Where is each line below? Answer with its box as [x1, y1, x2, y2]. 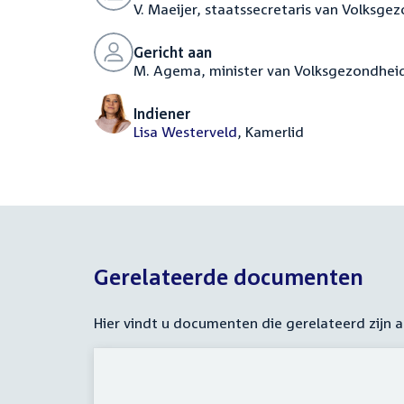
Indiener [133, 105, 190, 123]
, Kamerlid [237, 123, 304, 141]
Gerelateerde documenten [94, 264, 363, 289]
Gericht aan [133, 43, 212, 61]
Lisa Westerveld [133, 123, 237, 141]
